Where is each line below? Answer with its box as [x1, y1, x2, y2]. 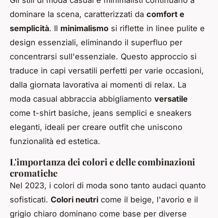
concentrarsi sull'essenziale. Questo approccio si [10, 51, 197, 61]
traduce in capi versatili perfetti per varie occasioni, [10, 65, 204, 75]
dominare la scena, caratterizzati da [10, 9, 146, 19]
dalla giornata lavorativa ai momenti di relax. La [10, 79, 186, 90]
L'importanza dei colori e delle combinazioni [10, 155, 195, 168]
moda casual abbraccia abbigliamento [10, 93, 154, 104]
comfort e [146, 9, 184, 19]
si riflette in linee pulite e [109, 23, 205, 33]
